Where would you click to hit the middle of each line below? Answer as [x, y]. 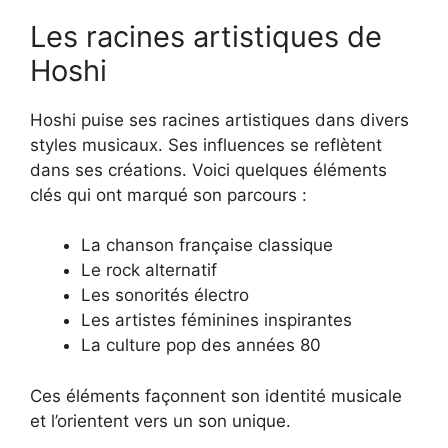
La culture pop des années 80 [201, 345]
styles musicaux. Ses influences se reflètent [206, 144]
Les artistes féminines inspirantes [216, 320]
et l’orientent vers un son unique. [160, 420]
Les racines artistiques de [206, 36]
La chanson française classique [207, 245]
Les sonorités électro [165, 295]
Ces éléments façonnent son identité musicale [216, 395]
